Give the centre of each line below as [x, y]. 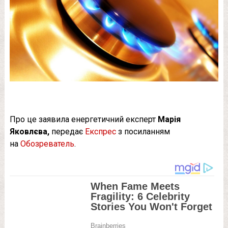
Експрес [100, 132]
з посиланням [143, 132]
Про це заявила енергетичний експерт [83, 120]
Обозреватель [47, 144]
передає [67, 132]
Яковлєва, [29, 132]
